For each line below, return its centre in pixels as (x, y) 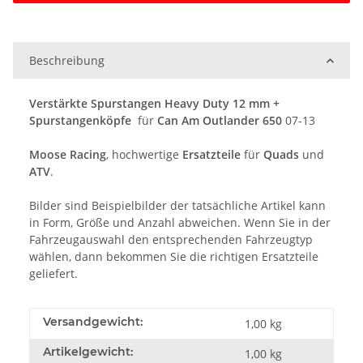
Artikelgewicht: (88, 352)
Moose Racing (68, 155)
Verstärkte (58, 104)
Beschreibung (67, 61)
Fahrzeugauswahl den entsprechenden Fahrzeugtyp (171, 240)
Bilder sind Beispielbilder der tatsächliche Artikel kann (177, 206)
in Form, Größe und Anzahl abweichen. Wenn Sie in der (180, 223)
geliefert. (53, 274)
